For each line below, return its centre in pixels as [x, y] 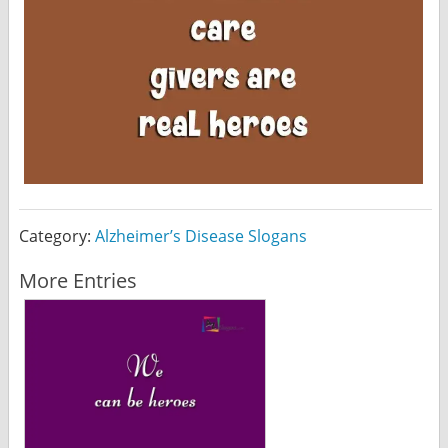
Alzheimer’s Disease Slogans [200, 235]
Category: [56, 235]
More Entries [77, 280]
